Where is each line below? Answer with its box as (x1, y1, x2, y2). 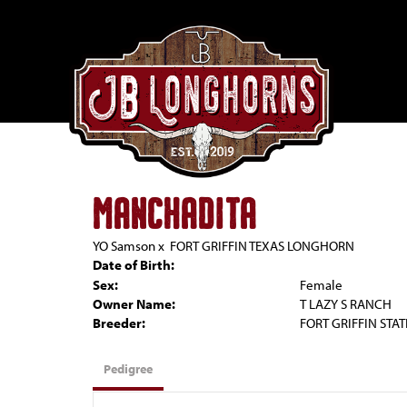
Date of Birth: (93, 256, 174, 273)
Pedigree (104, 361, 153, 377)
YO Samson (93, 237, 155, 254)
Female (299, 276, 342, 293)
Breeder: (93, 314, 145, 332)
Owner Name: (93, 295, 175, 313)
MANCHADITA (93, 194, 257, 236)
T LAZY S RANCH (299, 295, 392, 313)
